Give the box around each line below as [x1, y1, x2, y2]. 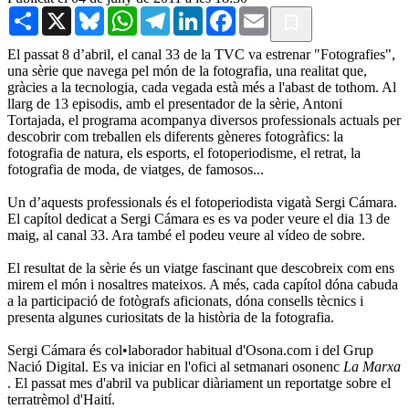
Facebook [236, 5, 292, 21]
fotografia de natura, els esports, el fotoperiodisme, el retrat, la [7, 144, 361, 161]
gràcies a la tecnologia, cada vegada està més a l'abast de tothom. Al [7, 79, 396, 95]
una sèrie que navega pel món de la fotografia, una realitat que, [7, 62, 367, 79]
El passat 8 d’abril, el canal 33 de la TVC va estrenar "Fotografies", [7, 46, 395, 62]
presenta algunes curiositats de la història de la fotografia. [7, 309, 334, 325]
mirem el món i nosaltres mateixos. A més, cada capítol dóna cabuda [7, 276, 398, 292]
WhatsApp [137, 5, 199, 21]
